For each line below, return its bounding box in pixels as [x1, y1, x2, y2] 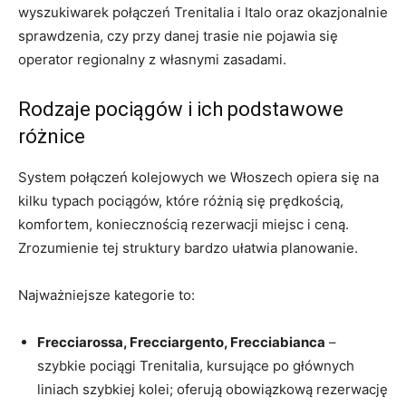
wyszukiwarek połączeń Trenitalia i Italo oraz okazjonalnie [18, 4, 388, 22]
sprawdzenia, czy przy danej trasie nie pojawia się [18, 27, 338, 45]
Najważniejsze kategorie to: [18, 286, 195, 304]
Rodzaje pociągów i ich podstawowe [18, 98, 343, 121]
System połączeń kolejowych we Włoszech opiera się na [18, 169, 379, 187]
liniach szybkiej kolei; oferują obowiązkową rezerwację [37, 381, 388, 399]
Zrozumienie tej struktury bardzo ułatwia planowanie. [18, 239, 358, 257]
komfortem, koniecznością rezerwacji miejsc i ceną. [18, 216, 349, 234]
